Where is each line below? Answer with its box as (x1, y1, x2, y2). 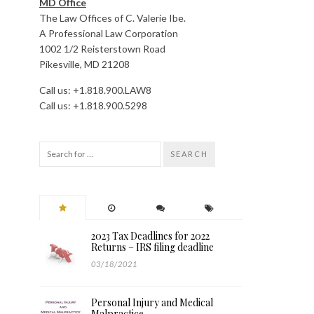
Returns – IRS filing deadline (91, 240, 214, 254)
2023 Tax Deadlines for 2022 (91, 229, 210, 243)
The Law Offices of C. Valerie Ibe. (39, 12, 186, 24)
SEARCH (170, 149, 208, 158)
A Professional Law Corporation (39, 27, 178, 39)
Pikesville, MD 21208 (39, 58, 130, 70)
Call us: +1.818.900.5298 (39, 100, 147, 111)
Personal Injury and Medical (91, 296, 213, 309)
